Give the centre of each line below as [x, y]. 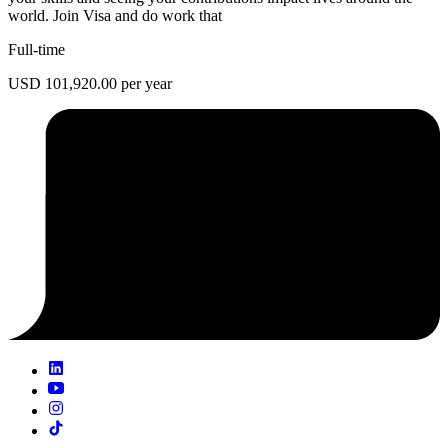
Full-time [36, 49]
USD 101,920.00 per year [90, 83]
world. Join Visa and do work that [115, 15]
